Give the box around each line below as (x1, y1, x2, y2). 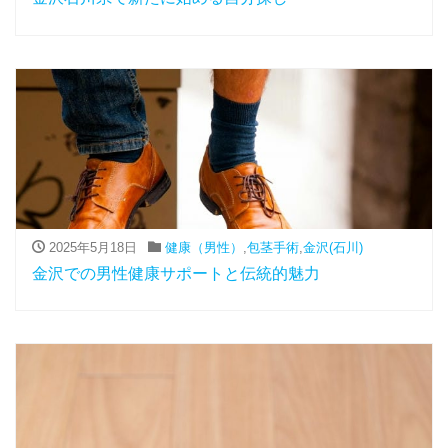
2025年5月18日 (45, 239, 137, 255)
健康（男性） (164, 239, 243, 255)
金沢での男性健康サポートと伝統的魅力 (32, 264, 320, 282)
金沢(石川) (302, 239, 363, 255)
